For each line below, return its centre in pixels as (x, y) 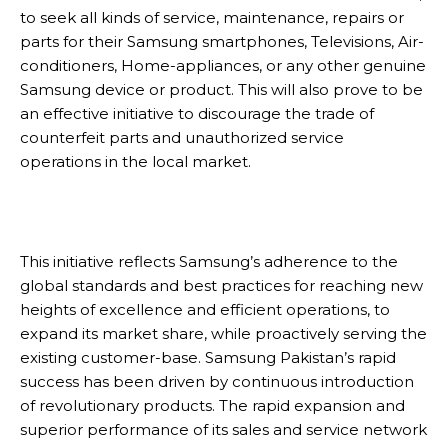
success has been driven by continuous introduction (217, 381)
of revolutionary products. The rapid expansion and (212, 405)
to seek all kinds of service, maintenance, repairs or (212, 17)
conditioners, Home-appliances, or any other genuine (223, 65)
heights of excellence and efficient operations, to (205, 309)
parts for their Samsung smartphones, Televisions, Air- (222, 41)
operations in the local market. (135, 161)
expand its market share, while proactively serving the (223, 333)
